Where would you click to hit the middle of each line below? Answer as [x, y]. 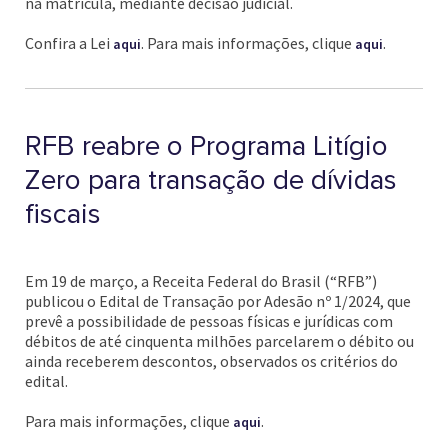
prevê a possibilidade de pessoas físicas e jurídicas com [209, 321]
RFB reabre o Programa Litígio [206, 146]
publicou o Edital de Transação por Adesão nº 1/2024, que [218, 301]
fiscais [63, 214]
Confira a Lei [69, 43]
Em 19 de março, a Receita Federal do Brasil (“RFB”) [201, 281]
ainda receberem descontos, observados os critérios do [211, 361]
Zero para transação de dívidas [211, 180]
